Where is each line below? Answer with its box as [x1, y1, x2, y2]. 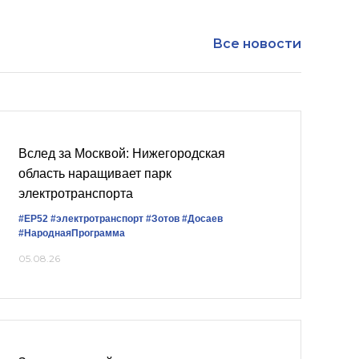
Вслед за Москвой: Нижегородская [18, 147, 225, 160]
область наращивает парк [18, 167, 171, 180]
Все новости [212, 36, 301, 51]
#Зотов [146, 213, 179, 224]
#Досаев [182, 213, 223, 224]
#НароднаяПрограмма [18, 228, 125, 239]
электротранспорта [18, 187, 133, 200]
